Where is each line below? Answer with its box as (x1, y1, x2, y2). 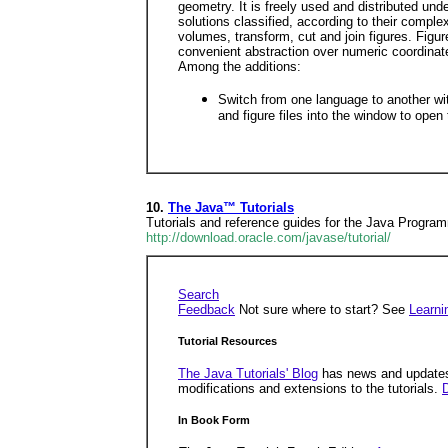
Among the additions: (178, 59, 301, 74)
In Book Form (178, 414, 250, 427)
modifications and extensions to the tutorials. (178, 380, 442, 396)
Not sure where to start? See (235, 302, 409, 317)
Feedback (178, 302, 235, 317)
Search (178, 287, 219, 302)
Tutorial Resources (178, 335, 277, 348)
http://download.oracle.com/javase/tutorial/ (146, 230, 391, 245)
